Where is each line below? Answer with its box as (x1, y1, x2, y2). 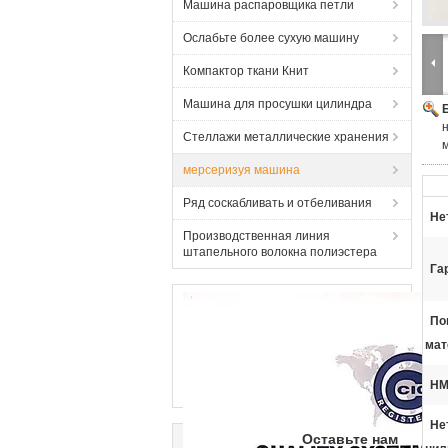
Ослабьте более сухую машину (183, 31, 359, 45)
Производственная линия (183, 229, 330, 243)
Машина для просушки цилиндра (183, 97, 372, 111)
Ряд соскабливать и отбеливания (183, 196, 372, 210)
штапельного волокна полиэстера (183, 245, 377, 259)
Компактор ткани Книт (183, 64, 309, 78)
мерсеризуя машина (183, 163, 300, 177)
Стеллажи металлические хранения (183, 130, 389, 144)
